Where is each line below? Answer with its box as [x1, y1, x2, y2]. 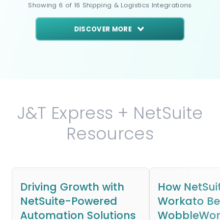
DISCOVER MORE [74, 24, 132, 34]
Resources [66, 122, 154, 145]
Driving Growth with [20, 180, 124, 194]
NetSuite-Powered [20, 194, 117, 208]
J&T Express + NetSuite [17, 101, 203, 125]
